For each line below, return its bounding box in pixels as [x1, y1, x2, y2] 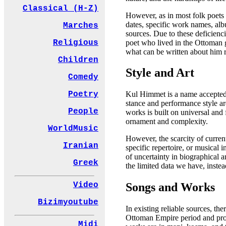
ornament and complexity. [126, 117, 208, 126]
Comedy [68, 73, 98, 82]
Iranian [63, 141, 98, 151]
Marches [63, 21, 98, 31]
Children [58, 55, 98, 65]
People [68, 107, 98, 117]
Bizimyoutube [38, 198, 98, 207]
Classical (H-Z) [23, 4, 98, 14]
